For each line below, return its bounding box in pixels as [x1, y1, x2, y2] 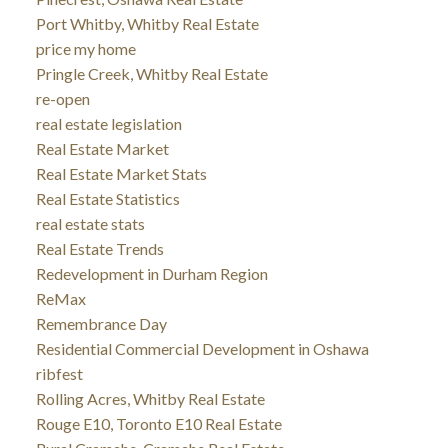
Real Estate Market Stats [35, 163, 207, 183]
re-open [35, 88, 90, 108]
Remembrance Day [35, 313, 167, 333]
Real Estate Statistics [35, 188, 180, 208]
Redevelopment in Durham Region [35, 263, 268, 283]
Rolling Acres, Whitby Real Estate [35, 388, 265, 408]
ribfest [35, 363, 83, 383]
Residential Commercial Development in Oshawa [35, 338, 369, 358]
